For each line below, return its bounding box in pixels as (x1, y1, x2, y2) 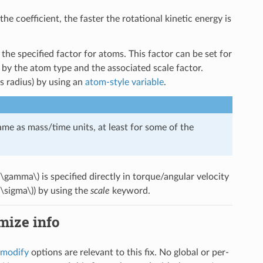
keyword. (109, 186, 150, 195)
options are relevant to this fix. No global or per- (28, 247, 229, 257)
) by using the (33, 186, 90, 195)
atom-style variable (85, 77, 164, 87)
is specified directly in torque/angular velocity (39, 171, 229, 181)
